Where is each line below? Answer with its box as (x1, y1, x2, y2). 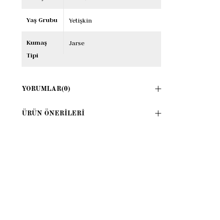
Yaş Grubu (27, 16, 57, 25)
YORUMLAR (22, 85, 61, 93)
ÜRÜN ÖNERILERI (22, 110, 84, 117)
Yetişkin (69, 16, 92, 25)
